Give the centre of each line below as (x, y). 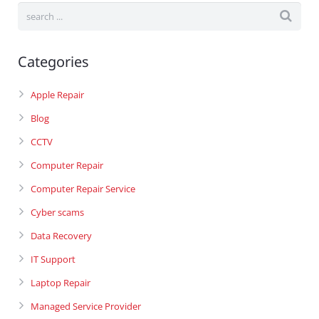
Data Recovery (61, 236)
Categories (53, 62)
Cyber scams (57, 213)
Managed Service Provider (86, 307)
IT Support (53, 260)
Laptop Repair (61, 283)
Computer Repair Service (83, 189)
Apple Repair (57, 95)
